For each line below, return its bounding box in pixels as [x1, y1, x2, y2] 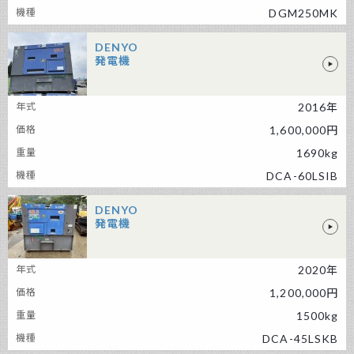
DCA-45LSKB [262, 332, 338, 345]
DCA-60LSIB [266, 169, 338, 183]
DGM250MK [269, 6, 338, 20]
